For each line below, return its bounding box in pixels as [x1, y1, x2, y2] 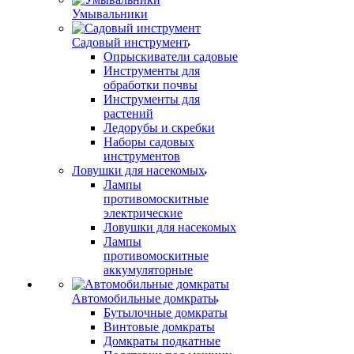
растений [104, 107, 153, 120]
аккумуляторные [104, 263, 193, 277]
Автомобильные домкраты [72, 292, 217, 305]
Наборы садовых [104, 135, 194, 149]
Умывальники [72, 7, 148, 21]
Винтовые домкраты [104, 320, 215, 333]
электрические [104, 206, 183, 220]
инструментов [104, 149, 180, 163]
